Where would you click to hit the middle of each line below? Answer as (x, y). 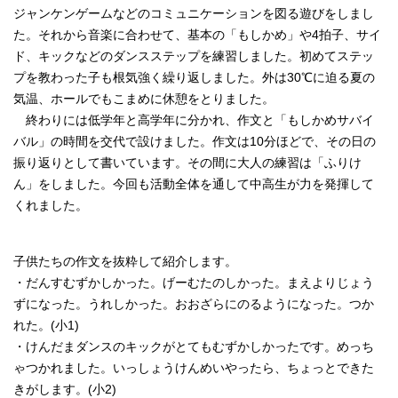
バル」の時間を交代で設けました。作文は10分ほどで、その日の (195, 142)
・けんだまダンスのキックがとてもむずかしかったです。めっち (194, 347)
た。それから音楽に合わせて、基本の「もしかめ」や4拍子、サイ (197, 36)
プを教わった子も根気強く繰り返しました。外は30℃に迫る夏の (194, 78)
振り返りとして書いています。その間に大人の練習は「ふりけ (187, 163)
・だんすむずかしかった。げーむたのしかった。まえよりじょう (194, 283)
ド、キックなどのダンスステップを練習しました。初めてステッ (194, 57)
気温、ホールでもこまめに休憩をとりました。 (144, 99)
